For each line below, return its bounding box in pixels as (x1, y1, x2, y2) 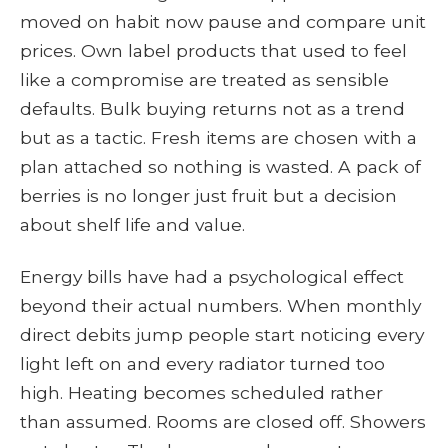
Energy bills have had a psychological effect (20, 265, 404, 287)
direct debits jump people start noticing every (20, 323, 424, 345)
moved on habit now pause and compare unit (20, 11, 426, 33)
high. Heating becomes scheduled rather (20, 381, 383, 403)
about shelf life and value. (20, 214, 245, 236)
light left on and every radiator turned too (20, 352, 385, 374)
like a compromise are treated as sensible (20, 69, 389, 91)
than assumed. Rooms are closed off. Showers (20, 410, 426, 432)
